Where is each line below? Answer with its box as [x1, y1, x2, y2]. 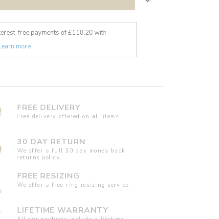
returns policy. [17, 153, 62, 161]
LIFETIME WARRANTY [17, 204, 109, 216]
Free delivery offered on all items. [17, 112, 121, 120]
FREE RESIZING [17, 170, 80, 181]
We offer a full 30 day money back [17, 147, 126, 154]
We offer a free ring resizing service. [17, 181, 131, 189]
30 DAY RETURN [17, 136, 86, 147]
